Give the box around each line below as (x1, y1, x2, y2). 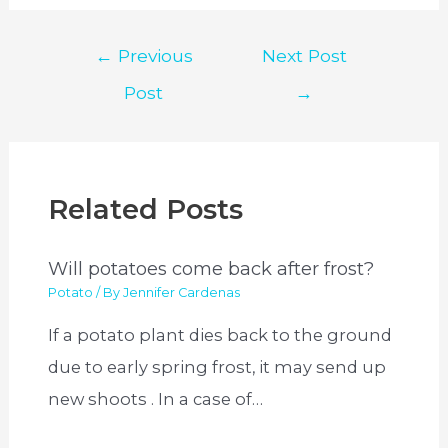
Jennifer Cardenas (123, 285, 241, 301)
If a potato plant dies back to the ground (48, 324, 393, 345)
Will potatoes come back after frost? (48, 256, 375, 280)
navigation (62, 71, 154, 92)
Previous (112, 44, 193, 66)
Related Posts (48, 193, 244, 227)
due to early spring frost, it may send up (48, 356, 387, 377)
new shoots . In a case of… (48, 388, 264, 409)
